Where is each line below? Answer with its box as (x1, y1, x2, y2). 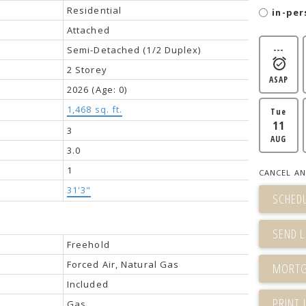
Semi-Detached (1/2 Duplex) (66, 43, 201, 56)
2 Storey (66, 63, 107, 76)
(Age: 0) (92, 83, 128, 96)
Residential (66, 3, 122, 16)
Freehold (66, 238, 110, 251)
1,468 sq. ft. (66, 102, 123, 115)
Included (66, 277, 109, 290)
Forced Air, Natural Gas (66, 258, 180, 270)
